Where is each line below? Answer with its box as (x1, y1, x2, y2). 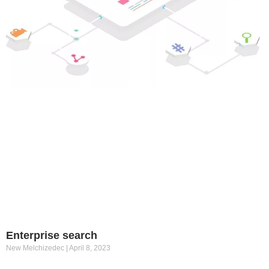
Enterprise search (6, 229, 97, 241)
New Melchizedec (6, 243, 66, 252)
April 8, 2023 (68, 243, 110, 252)
